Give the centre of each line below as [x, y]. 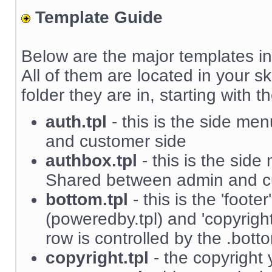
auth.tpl [76, 122]
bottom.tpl [87, 199]
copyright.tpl [97, 258]
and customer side [116, 141]
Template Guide [99, 17]
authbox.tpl [91, 161]
